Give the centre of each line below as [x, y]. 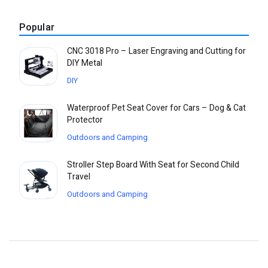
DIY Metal [85, 63]
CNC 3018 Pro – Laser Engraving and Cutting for [156, 51]
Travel [79, 177]
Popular [37, 28]
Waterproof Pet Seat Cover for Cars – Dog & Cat [156, 108]
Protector [85, 120]
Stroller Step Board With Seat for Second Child [153, 165]
